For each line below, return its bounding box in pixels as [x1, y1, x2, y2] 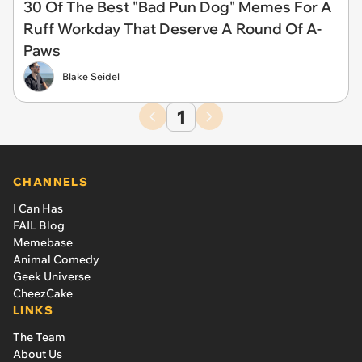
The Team [13, 330, 65, 344]
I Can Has [13, 201, 63, 216]
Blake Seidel [62, 70, 120, 82]
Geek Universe [13, 269, 90, 284]
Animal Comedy [13, 252, 99, 267]
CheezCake [13, 286, 73, 301]
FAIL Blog [13, 218, 65, 233]
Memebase [13, 235, 73, 250]
